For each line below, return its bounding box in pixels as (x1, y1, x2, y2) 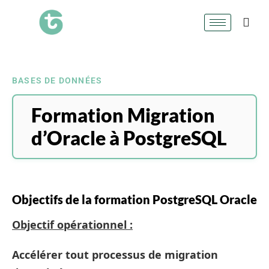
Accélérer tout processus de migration (12, 247, 218, 262)
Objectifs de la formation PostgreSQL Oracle (12, 192, 257, 207)
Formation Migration (31, 103, 215, 127)
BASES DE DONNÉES (12, 76, 103, 85)
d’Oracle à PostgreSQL (31, 126, 227, 150)
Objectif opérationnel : (12, 217, 133, 232)
